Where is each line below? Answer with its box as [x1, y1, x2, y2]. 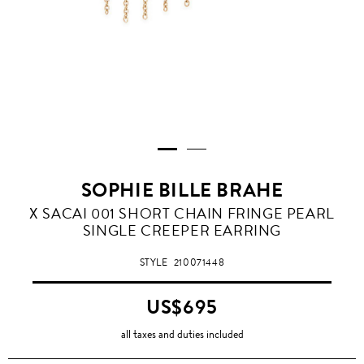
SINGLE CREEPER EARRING [82, 220, 282, 242]
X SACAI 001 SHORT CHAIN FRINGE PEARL [29, 203, 335, 225]
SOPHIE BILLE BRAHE [80, 176, 284, 205]
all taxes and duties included [120, 326, 244, 343]
